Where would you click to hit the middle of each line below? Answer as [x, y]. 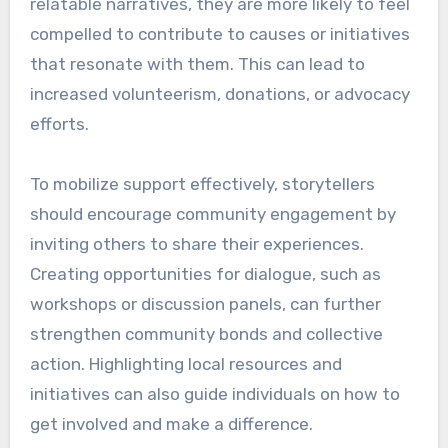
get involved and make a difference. [171, 424]
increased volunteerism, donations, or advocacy [219, 94]
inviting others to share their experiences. [196, 244]
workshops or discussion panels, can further [205, 304]
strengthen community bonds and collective [206, 334]
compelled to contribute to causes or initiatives [219, 34]
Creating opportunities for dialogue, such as [205, 274]
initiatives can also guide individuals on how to [214, 394]
